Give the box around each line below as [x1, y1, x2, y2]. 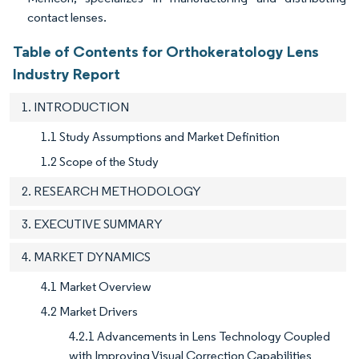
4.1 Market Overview [41, 279, 151, 295]
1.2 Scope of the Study [41, 154, 159, 170]
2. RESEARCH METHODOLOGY [22, 184, 201, 200]
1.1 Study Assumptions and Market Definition [41, 129, 280, 145]
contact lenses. [27, 10, 107, 26]
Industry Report [13, 64, 120, 84]
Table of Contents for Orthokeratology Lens [13, 42, 319, 62]
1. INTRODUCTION [22, 99, 129, 115]
